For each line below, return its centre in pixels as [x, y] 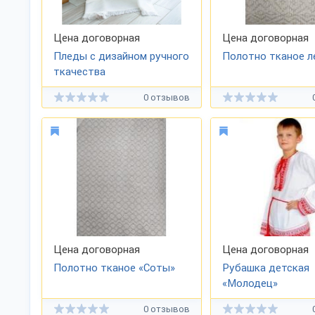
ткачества [79, 72]
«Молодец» [250, 283]
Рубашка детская [266, 268]
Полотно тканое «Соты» [114, 268]
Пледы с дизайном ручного [121, 56]
